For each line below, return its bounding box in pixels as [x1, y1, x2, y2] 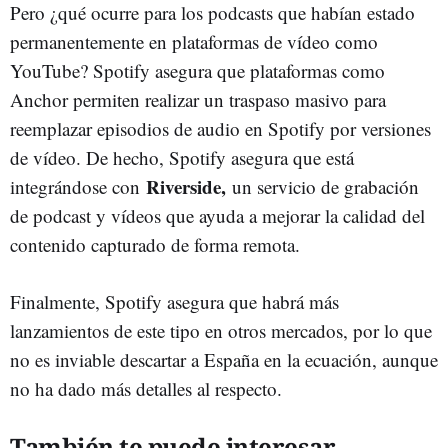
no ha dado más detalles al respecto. [10, 375, 282, 401]
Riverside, [146, 172, 232, 200]
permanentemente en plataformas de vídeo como [10, 28, 378, 54]
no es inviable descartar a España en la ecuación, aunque [10, 346, 438, 372]
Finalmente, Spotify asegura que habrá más [10, 288, 339, 314]
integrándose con [10, 173, 146, 199]
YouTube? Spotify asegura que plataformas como [10, 57, 385, 83]
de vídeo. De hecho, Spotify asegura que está [10, 144, 354, 170]
